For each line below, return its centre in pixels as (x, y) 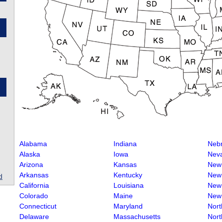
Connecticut (38, 206)
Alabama (33, 144)
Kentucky (128, 175)
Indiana (125, 144)
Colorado (34, 196)
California (34, 185)
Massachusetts (137, 217)
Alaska (30, 154)
